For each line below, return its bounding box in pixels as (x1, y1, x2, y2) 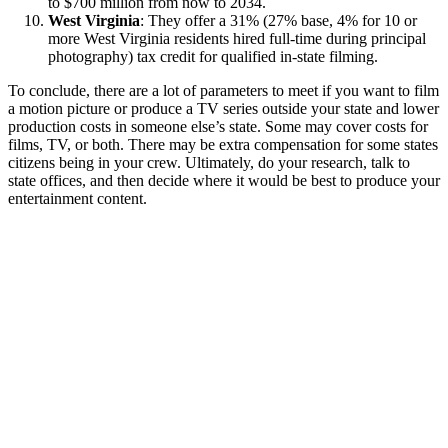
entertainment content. (8, 189, 151, 207)
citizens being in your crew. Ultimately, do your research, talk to (8, 153, 410, 171)
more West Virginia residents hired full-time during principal (48, 29, 426, 47)
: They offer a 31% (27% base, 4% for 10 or (140, 11, 417, 29)
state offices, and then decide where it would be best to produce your (8, 171, 440, 189)
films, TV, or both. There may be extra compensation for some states (8, 135, 438, 153)
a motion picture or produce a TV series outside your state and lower (8, 99, 439, 117)
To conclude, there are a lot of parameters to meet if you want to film (8, 81, 439, 99)
